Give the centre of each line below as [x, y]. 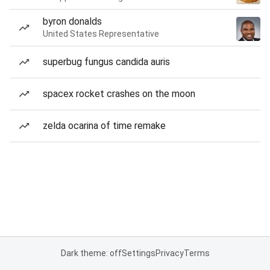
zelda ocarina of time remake [104, 126]
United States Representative [101, 34]
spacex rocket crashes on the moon [119, 94]
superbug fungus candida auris [106, 62]
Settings [138, 253]
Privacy [169, 253]
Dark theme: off [91, 253]
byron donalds [72, 21]
